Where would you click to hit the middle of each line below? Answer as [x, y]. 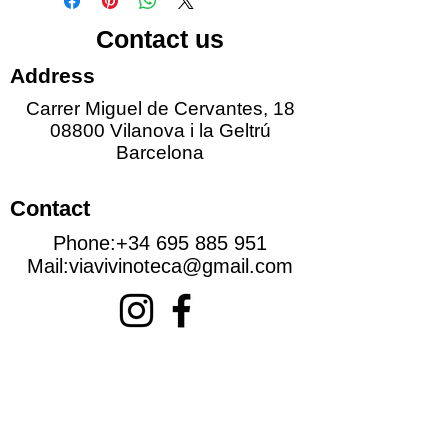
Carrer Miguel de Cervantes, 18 [160, 108]
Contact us [160, 38]
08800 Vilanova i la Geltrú [160, 130]
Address [52, 75]
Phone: [84, 242]
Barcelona [160, 152]
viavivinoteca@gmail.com [181, 265]
